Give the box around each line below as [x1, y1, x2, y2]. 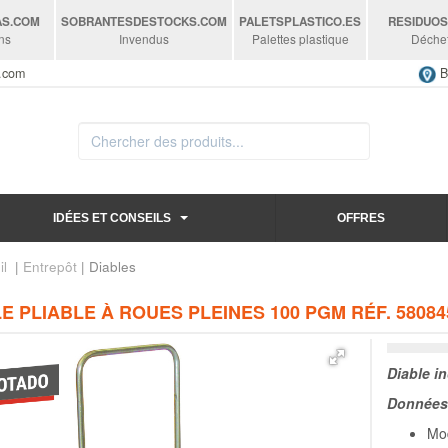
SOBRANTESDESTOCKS [61, 13, 198, 30]
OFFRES [337, 210, 385, 225]
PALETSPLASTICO [239, 13, 343, 30]
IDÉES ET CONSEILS [52, 210, 171, 225]
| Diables [76, 256, 136, 276]
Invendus [119, 30, 170, 47]
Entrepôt [22, 256, 77, 276]
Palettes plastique [251, 30, 349, 47]
